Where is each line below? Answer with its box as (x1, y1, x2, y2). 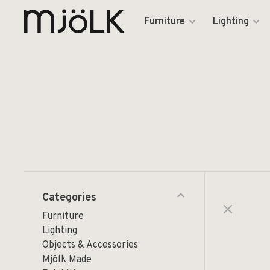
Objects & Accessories (42, 239, 138, 251)
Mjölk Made (42, 254, 92, 266)
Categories (42, 191, 96, 205)
